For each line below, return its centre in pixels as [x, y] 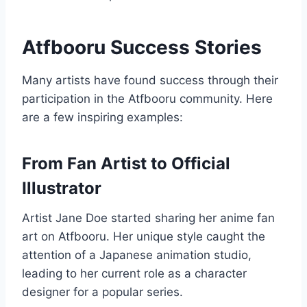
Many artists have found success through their [150, 81]
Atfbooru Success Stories [142, 48]
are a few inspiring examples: [102, 118]
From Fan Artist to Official [126, 164]
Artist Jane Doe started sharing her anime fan [148, 218]
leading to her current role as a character [134, 274]
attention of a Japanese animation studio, [137, 255]
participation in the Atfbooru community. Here [147, 99]
